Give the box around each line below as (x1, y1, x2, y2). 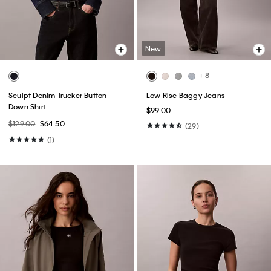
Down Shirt (8, 101, 46, 111)
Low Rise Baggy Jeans (146, 90, 225, 100)
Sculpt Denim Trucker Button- (8, 90, 109, 100)
